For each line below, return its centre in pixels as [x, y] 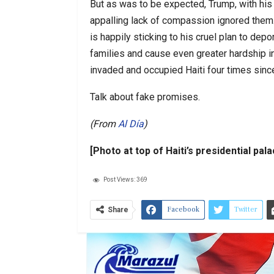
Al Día [131, 124]
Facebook [183, 209]
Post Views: [119, 179]
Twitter [246, 209]
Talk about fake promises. [145, 97]
